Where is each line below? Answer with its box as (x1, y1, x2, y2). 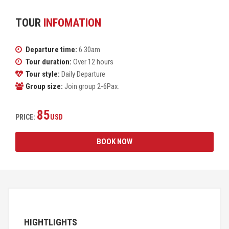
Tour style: (26, 70, 60, 79)
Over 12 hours (72, 57, 113, 66)
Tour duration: (26, 57, 72, 66)
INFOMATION (43, 16, 101, 29)
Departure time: (26, 45, 77, 54)
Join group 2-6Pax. (63, 82, 120, 91)
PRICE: (15, 113, 37, 121)
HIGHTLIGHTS (24, 217, 77, 227)
